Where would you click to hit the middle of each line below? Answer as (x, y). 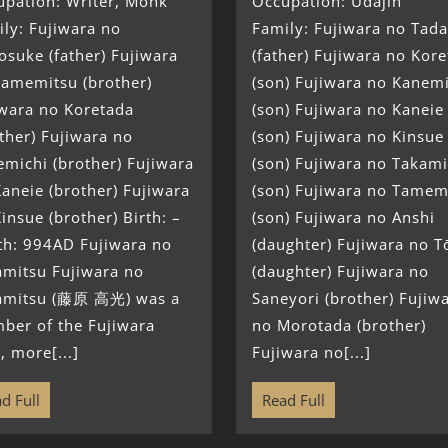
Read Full (293, 400)
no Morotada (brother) (338, 325)
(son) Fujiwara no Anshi (343, 217)
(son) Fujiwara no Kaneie (347, 109)
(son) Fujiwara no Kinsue (347, 136)
